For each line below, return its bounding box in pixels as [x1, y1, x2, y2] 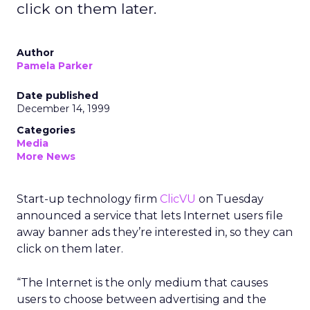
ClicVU [160, 192, 196, 206]
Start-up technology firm [17, 192, 160, 206]
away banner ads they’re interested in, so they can [17, 226, 293, 239]
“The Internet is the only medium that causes [17, 276, 268, 289]
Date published [17, 89, 98, 102]
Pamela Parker [17, 60, 93, 72]
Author [17, 46, 54, 59]
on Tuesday [196, 192, 264, 206]
